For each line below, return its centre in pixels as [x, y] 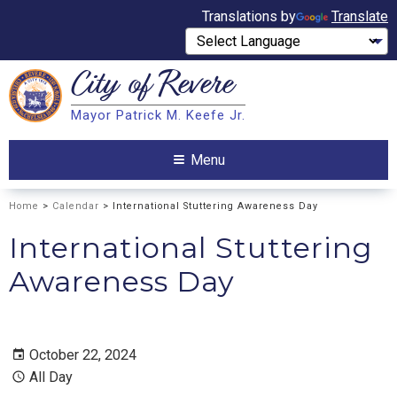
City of [115, 87]
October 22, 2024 [83, 355]
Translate [360, 16]
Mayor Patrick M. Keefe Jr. [158, 116]
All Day [51, 378]
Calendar [76, 206]
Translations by [249, 16]
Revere [195, 87]
